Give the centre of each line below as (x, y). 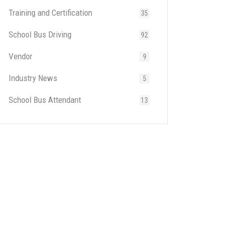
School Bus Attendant (45, 100)
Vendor (21, 56)
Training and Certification (50, 13)
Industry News (33, 78)
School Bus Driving (40, 34)
